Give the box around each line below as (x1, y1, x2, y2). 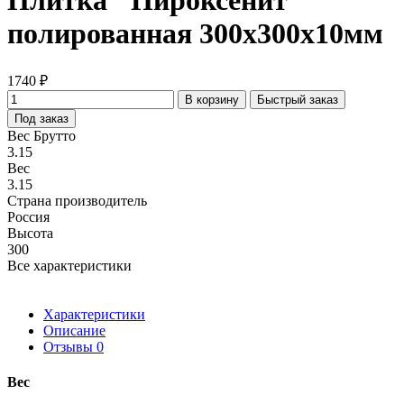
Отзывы (43, 338, 96, 354)
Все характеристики (7, 257, 132, 273)
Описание (43, 322, 106, 338)
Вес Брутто (7, 127, 76, 143)
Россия (7, 208, 50, 225)
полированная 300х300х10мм (7, 17, 383, 50)
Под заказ (14, 111, 69, 125)
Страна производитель (7, 192, 147, 208)
